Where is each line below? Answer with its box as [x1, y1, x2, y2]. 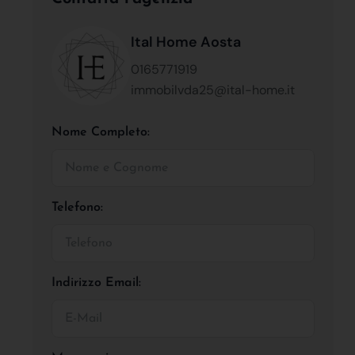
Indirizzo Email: [52, 276, 141, 289]
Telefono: [52, 200, 103, 214]
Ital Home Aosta [131, 32, 241, 52]
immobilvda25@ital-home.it [131, 81, 295, 98]
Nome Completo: [52, 125, 150, 139]
